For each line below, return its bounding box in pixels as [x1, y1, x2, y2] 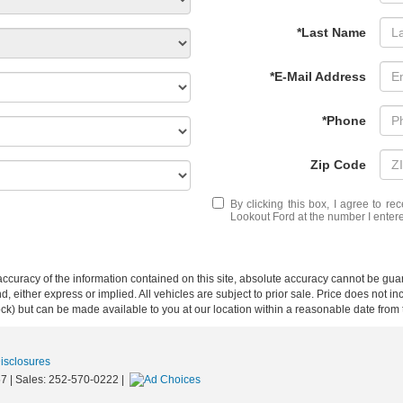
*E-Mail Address [270, 69, 366, 84]
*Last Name [297, 25, 366, 40]
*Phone [322, 113, 366, 128]
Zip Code [310, 157, 366, 172]
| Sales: [7, 373, 49, 386]
